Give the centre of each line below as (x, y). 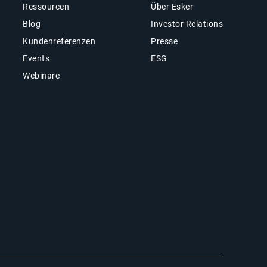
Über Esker (172, 6)
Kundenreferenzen (59, 41)
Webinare (41, 75)
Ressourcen (46, 6)
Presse (164, 41)
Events (36, 58)
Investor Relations (187, 24)
